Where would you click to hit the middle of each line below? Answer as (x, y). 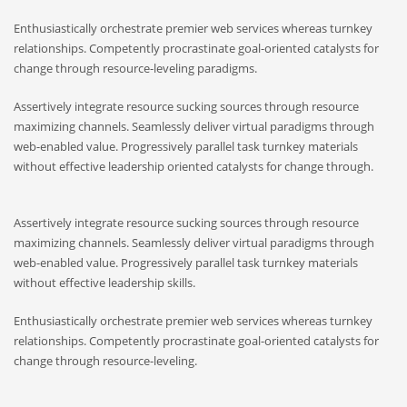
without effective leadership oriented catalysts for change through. (194, 167)
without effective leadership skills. (104, 283)
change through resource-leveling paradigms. (135, 69)
